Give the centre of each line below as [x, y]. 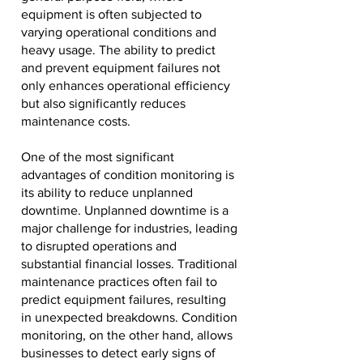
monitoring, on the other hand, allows [127, 335]
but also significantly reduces [103, 103]
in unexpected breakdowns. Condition [129, 317]
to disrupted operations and [99, 246]
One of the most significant [98, 157]
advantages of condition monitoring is [128, 175]
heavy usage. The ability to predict [118, 50]
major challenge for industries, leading [129, 228]
